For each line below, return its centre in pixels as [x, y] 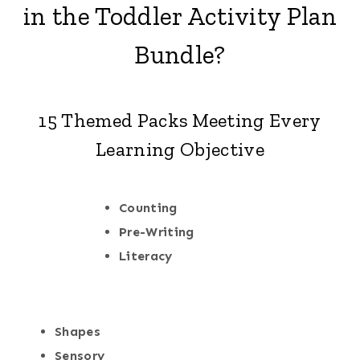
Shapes [78, 332]
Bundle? [180, 55]
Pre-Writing [157, 232]
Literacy [146, 256]
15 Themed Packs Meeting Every [180, 121]
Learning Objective [180, 149]
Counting [148, 208]
